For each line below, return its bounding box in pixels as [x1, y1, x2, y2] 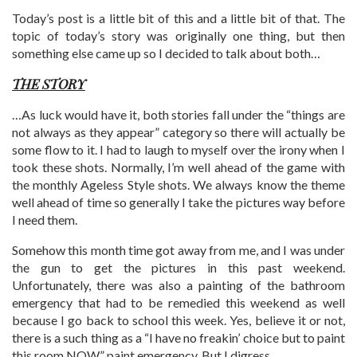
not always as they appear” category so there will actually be [12, 124, 345, 140]
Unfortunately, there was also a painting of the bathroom [12, 277, 345, 293]
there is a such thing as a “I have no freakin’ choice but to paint [12, 330, 345, 346]
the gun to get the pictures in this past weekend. [12, 260, 345, 276]
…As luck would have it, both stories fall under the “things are [12, 107, 345, 123]
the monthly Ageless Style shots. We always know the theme [12, 177, 345, 193]
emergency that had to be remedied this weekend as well [12, 295, 345, 311]
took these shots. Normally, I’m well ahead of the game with [12, 159, 345, 175]
